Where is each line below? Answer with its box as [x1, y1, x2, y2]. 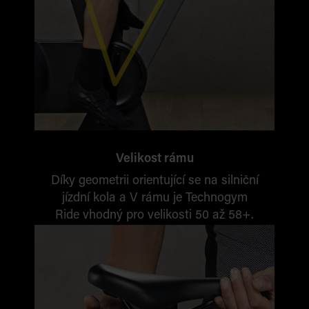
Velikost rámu [115, 153, 194, 166]
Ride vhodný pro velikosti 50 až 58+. [55, 210, 254, 222]
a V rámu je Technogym [115, 192, 248, 205]
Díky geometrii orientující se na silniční [50, 175, 259, 188]
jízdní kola [61, 192, 116, 205]
